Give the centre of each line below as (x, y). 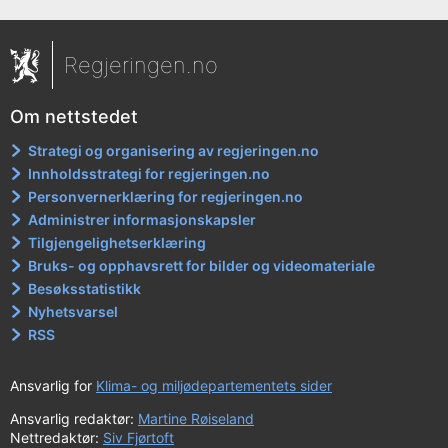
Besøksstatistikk (85, 288)
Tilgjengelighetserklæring (117, 242)
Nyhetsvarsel (73, 311)
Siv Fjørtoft (138, 437)
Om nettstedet (74, 116)
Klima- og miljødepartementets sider (214, 385)
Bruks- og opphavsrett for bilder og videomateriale (202, 265)
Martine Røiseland (196, 418)
